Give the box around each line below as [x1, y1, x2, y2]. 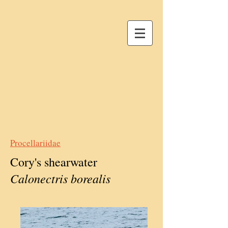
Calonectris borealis [10, 170, 110, 186]
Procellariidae [10, 137, 61, 149]
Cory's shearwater [10, 154, 101, 170]
